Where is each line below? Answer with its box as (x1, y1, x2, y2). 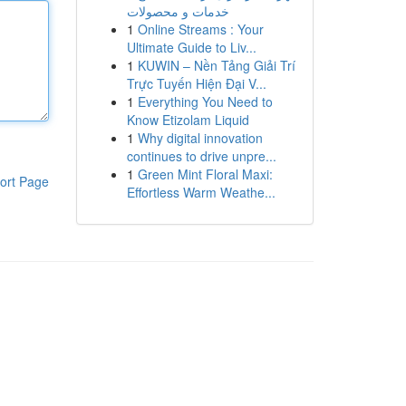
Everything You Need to (137, 92, 273, 111)
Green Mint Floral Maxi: (137, 165, 273, 183)
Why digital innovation (137, 129, 263, 147)
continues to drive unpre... (126, 147, 276, 165)
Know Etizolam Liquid (126, 111, 249, 129)
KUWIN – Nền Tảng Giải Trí (137, 56, 295, 74)
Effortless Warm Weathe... (126, 183, 275, 201)
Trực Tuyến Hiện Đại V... (126, 74, 266, 92)
